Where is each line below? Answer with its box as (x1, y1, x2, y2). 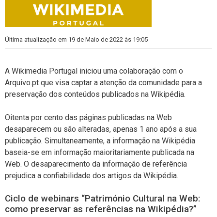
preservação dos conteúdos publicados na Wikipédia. (5, 89, 186, 99)
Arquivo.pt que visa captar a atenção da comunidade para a (5, 77, 202, 87)
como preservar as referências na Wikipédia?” (5, 203, 197, 215)
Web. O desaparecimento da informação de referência (5, 159, 187, 169)
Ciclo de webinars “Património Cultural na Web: (5, 192, 200, 204)
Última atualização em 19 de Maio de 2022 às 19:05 (5, 35, 148, 43)
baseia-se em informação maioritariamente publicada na (5, 147, 194, 157)
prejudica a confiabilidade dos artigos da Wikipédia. (5, 170, 178, 180)
